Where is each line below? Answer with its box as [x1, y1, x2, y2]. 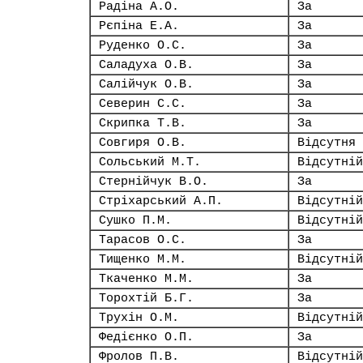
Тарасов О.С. [99, 233, 186, 246]
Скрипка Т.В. [99, 117, 186, 130]
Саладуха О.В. [99, 58, 194, 71]
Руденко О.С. [99, 39, 186, 52]
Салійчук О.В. [99, 78, 194, 91]
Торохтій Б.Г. [99, 292, 194, 305]
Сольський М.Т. [99, 156, 201, 169]
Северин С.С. [99, 97, 186, 110]
